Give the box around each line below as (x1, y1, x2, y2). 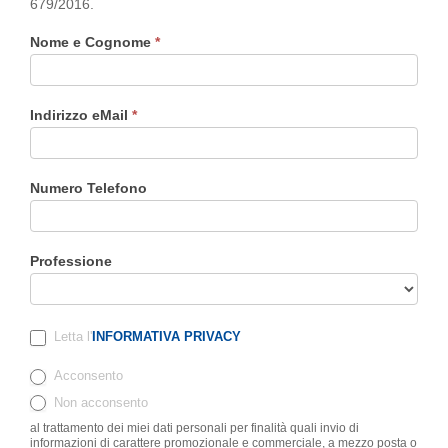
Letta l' (50, 329, 92, 345)
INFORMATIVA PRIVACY (92, 329, 241, 345)
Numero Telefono (30, 180, 147, 197)
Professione (30, 253, 112, 270)
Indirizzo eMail (30, 107, 132, 124)
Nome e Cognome (30, 34, 155, 51)
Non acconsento (50, 394, 148, 410)
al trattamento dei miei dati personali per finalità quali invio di (30, 421, 359, 436)
